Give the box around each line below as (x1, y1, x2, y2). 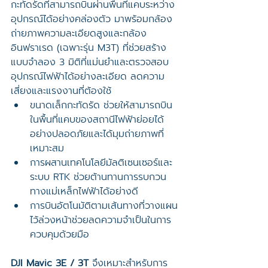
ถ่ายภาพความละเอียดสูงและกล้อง (11, 26, 147, 41)
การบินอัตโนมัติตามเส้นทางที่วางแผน (30, 198, 178, 213)
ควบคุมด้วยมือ (30, 227, 89, 242)
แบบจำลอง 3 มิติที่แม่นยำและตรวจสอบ (11, 54, 169, 69)
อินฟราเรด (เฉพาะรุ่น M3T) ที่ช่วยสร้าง (11, 40, 166, 55)
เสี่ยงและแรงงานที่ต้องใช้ (11, 83, 111, 98)
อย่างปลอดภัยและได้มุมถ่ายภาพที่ (30, 126, 164, 141)
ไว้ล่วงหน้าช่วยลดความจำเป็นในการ (30, 212, 171, 227)
